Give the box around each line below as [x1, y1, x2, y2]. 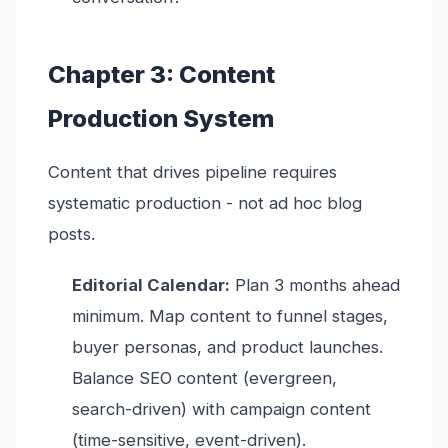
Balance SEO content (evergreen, [72, 368, 337, 389]
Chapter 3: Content [48, 60, 275, 90]
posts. [48, 224, 95, 245]
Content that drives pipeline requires [48, 162, 337, 183]
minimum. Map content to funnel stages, [72, 306, 388, 327]
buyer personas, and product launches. [72, 337, 383, 358]
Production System [48, 104, 274, 134]
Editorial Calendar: [72, 275, 230, 296]
